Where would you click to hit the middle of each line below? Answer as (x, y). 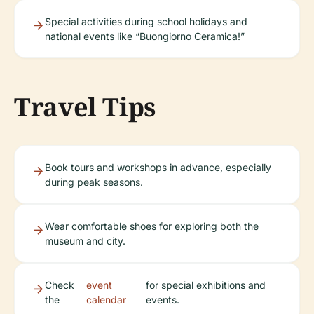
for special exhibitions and (206, 285)
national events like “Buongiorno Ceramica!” (145, 36)
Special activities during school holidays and (146, 22)
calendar (106, 300)
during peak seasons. (94, 182)
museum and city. (85, 241)
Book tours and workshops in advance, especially (158, 168)
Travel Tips (85, 107)
